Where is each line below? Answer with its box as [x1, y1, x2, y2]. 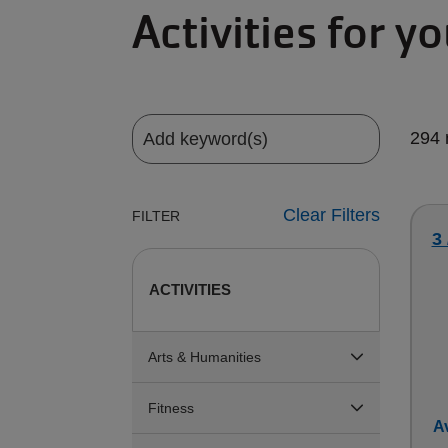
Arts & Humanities [148, 349, 261, 365]
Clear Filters [282, 205, 380, 225]
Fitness [148, 400, 194, 416]
